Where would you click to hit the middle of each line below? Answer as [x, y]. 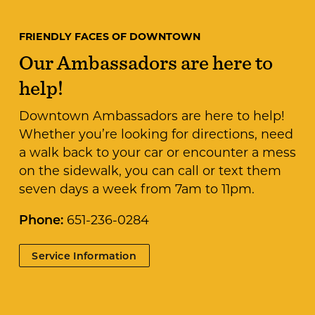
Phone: [41, 220]
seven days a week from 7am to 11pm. [136, 189]
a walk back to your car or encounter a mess [157, 152]
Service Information [84, 255]
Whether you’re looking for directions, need [156, 134]
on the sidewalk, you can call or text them [150, 171]
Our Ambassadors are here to [146, 62]
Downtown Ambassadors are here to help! [152, 116]
